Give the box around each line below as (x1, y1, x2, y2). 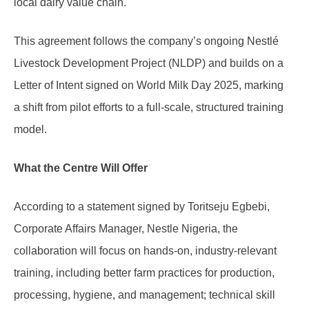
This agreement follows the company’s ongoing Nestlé (14, 34, 279, 47)
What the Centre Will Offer (14, 161, 148, 174)
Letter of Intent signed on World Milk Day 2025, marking (14, 79, 283, 91)
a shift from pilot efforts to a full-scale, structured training (14, 101, 283, 113)
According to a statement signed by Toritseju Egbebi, (14, 200, 270, 212)
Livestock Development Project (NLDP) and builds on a (14, 57, 283, 69)
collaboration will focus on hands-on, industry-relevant (14, 244, 277, 257)
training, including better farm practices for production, (14, 266, 275, 279)
